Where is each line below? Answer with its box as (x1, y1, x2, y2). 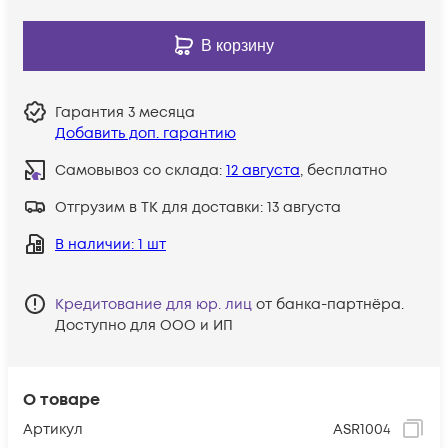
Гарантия (55, 102, 128, 122)
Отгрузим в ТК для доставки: (55, 197, 267, 217)
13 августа (267, 197, 341, 217)
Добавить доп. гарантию (55, 123, 236, 143)
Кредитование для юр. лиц (55, 294, 252, 314)
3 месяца (128, 102, 195, 122)
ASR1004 (333, 419, 391, 439)
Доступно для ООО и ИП (55, 315, 233, 335)
